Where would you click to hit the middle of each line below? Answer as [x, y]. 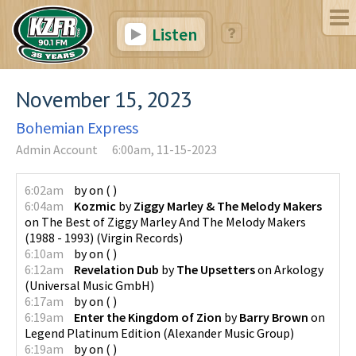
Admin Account [57, 149]
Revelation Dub [116, 269]
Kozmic [95, 205]
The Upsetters [216, 269]
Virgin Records [140, 237]
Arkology [299, 269]
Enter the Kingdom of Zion [148, 317]
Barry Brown [274, 317]
